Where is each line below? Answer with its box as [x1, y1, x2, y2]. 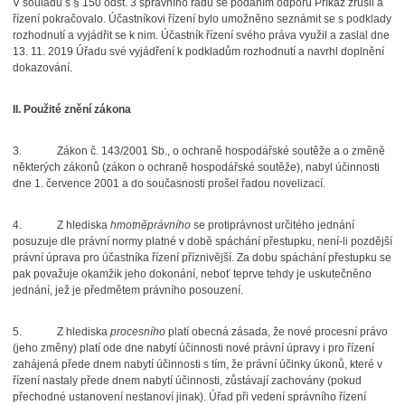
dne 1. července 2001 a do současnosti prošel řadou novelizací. [12, 177, 325, 190]
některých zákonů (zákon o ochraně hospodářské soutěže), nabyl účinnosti [12, 161, 380, 174]
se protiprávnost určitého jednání [190, 219, 354, 231]
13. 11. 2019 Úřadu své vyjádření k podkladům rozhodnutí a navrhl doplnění [12, 45, 384, 58]
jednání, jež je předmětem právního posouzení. [12, 284, 243, 297]
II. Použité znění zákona [12, 103, 131, 116]
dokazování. [12, 61, 72, 74]
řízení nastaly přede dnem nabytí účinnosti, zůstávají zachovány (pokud [12, 374, 362, 387]
